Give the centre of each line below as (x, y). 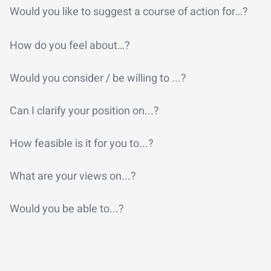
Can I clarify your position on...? (84, 111)
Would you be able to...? (67, 209)
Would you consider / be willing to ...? (98, 78)
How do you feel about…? (70, 45)
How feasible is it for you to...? (82, 143)
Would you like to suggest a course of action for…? (129, 11)
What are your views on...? (73, 176)
